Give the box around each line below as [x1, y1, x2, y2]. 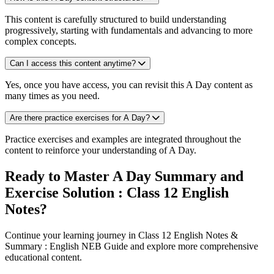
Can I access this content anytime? [10, 59, 136, 68]
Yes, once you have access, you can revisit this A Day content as [5, 80, 253, 91]
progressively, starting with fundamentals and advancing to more [5, 25, 253, 36]
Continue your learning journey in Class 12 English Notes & [5, 230, 238, 241]
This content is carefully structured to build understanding [5, 14, 226, 25]
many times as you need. [5, 91, 100, 102]
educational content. [5, 252, 82, 263]
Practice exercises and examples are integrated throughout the [5, 134, 241, 145]
